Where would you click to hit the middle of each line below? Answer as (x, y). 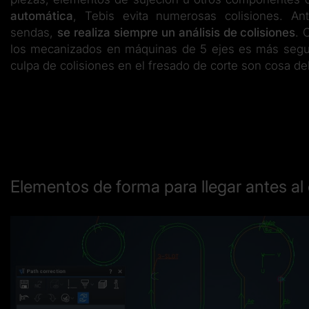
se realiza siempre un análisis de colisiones (176, 32)
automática (42, 16)
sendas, (34, 32)
